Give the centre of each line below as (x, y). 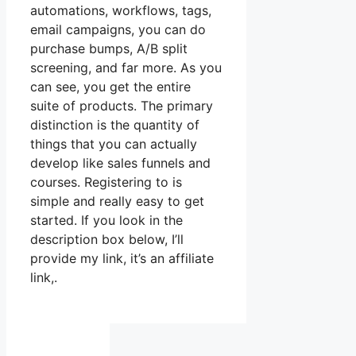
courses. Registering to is (106, 182)
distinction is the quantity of (115, 125)
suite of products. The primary (122, 106)
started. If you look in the (106, 221)
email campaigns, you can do (118, 30)
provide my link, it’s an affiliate (122, 259)
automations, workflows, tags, (121, 11)
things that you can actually (114, 144)
